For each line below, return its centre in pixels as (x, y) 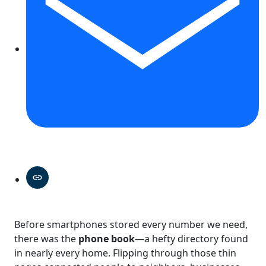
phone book (107, 238)
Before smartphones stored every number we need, (131, 224)
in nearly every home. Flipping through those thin (125, 253)
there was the (46, 238)
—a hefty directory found (191, 238)
